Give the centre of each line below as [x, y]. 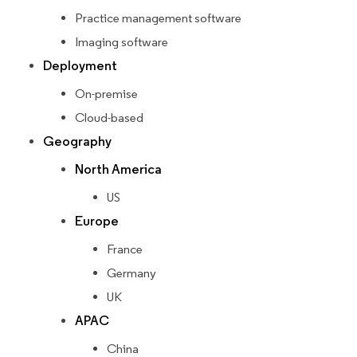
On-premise [106, 94]
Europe [97, 222]
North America [118, 170]
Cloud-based [109, 118]
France [125, 249]
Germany [131, 273]
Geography [77, 142]
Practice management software [158, 18]
